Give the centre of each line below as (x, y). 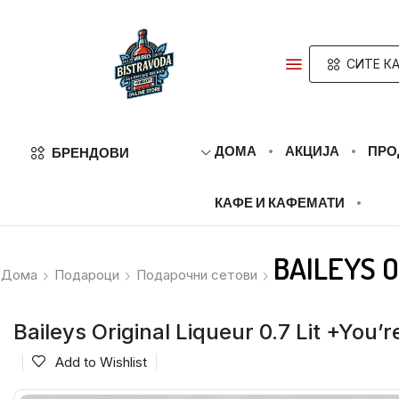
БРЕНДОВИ (90, 153)
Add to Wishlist (101, 362)
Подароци (87, 275)
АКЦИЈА (313, 151)
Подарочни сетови (197, 275)
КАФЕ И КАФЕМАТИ (280, 203)
